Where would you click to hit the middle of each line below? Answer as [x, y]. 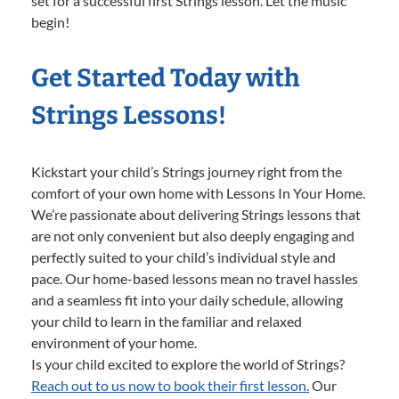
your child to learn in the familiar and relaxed [167, 321]
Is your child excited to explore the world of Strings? [188, 363]
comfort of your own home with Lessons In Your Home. [198, 192]
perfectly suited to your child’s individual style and [183, 256]
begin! [50, 21]
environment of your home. [114, 342]
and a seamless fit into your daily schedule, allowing [187, 299]
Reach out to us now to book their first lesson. [170, 385]
